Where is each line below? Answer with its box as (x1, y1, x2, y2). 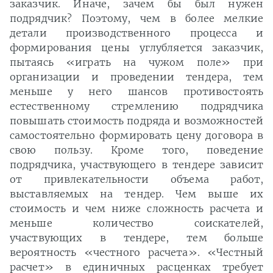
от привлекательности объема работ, (10, 173, 263, 186)
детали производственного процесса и (10, 27, 263, 40)
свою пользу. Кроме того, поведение (10, 144, 263, 157)
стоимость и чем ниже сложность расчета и (10, 202, 263, 215)
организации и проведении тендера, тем (10, 71, 263, 83)
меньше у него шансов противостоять (10, 85, 263, 98)
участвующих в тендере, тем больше (10, 232, 263, 244)
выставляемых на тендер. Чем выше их (10, 188, 263, 200)
